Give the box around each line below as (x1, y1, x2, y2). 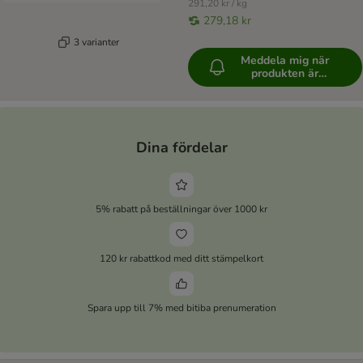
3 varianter (73, 35, 119, 49)
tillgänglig (258, 79, 311, 95)
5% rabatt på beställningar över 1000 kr (96, 202, 267, 216)
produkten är (251, 66, 318, 82)
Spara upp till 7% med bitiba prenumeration (87, 301, 276, 314)
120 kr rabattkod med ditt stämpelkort (100, 251, 263, 265)
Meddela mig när (241, 53, 329, 69)
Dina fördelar (135, 137, 228, 157)
